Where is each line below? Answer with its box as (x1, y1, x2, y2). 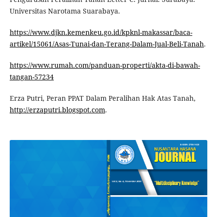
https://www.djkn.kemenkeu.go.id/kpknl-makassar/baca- (9, 27, 192, 37)
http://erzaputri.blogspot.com (9, 105, 105, 114)
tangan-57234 (9, 72, 54, 81)
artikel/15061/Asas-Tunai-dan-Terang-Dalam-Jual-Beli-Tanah (9, 39, 204, 48)
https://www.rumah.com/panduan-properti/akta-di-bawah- (9, 60, 200, 70)
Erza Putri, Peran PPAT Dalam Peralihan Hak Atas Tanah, (9, 93, 196, 103)
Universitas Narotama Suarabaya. (9, 6, 120, 15)
